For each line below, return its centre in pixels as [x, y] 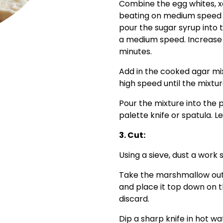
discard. [134, 199]
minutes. [135, 52]
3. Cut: [132, 135]
